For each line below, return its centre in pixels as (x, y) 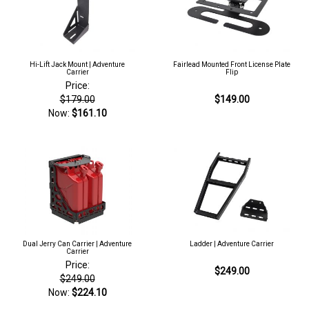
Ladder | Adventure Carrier (232, 244)
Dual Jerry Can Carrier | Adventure (77, 244)
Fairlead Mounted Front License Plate (232, 64)
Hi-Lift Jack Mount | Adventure (77, 64)
